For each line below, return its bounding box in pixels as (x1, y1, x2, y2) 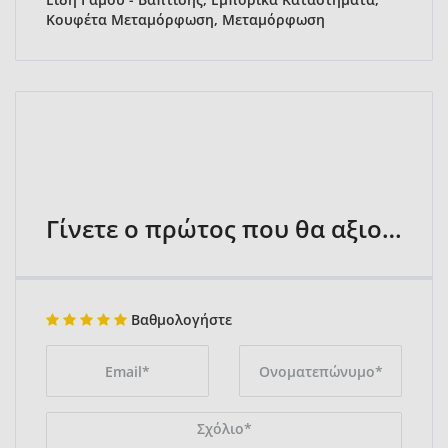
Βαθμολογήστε (127, 310, 232, 330)
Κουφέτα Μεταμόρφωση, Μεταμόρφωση (46, 10, 325, 30)
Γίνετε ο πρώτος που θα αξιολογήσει (382, 212, 402, 246)
